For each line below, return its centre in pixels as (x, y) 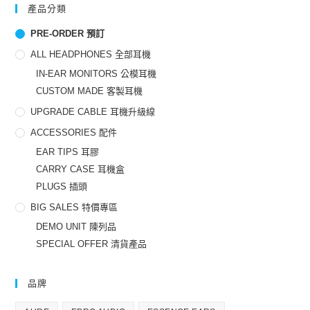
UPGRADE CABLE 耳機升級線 (93, 111)
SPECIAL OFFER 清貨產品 (92, 244)
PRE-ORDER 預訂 (68, 33)
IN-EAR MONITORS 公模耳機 (97, 73)
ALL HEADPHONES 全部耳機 (91, 54)
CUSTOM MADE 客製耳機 (90, 91)
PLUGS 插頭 (62, 186)
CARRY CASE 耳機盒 (81, 169)
